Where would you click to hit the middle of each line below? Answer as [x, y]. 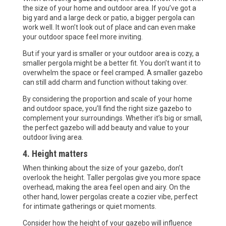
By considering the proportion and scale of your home [107, 99]
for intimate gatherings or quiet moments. [89, 206]
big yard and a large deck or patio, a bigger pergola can [108, 17]
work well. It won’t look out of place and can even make [109, 27]
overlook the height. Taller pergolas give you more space [111, 177]
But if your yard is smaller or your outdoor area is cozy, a [111, 53]
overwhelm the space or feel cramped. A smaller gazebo [112, 72]
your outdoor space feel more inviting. [82, 37]
